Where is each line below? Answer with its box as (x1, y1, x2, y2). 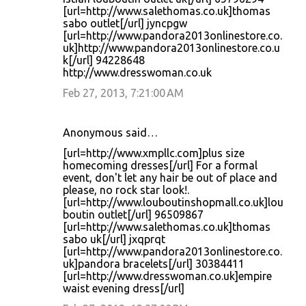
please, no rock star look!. (63, 184, 189, 196)
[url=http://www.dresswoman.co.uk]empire (63, 270, 272, 282)
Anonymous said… (63, 126, 158, 139)
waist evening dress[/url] (63, 282, 184, 294)
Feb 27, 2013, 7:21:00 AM (63, 87, 184, 99)
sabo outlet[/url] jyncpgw (63, 17, 187, 29)
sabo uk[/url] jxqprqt (63, 233, 165, 245)
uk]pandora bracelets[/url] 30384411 (63, 258, 245, 270)
